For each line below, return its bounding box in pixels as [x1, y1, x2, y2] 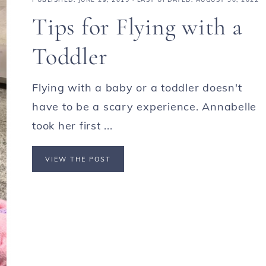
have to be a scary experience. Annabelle [32, 100, 256, 113]
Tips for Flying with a [32, 12, 243, 41]
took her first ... [32, 119, 113, 132]
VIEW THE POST [45, 155, 111, 163]
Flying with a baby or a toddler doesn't [32, 81, 242, 94]
